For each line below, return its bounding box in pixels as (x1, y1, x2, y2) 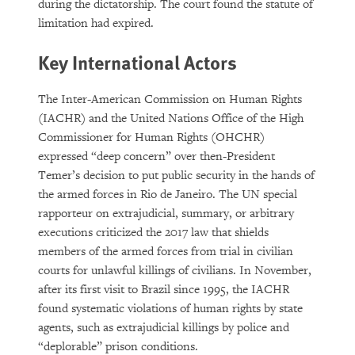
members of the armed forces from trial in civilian (38, 244, 293, 259)
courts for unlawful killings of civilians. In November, (38, 263, 311, 278)
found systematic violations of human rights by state (38, 301, 303, 316)
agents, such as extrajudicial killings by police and (38, 320, 289, 335)
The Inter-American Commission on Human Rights (38, 92, 302, 107)
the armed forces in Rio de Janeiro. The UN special (38, 187, 297, 202)
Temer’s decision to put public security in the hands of (38, 168, 315, 183)
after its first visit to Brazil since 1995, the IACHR (38, 282, 289, 297)
